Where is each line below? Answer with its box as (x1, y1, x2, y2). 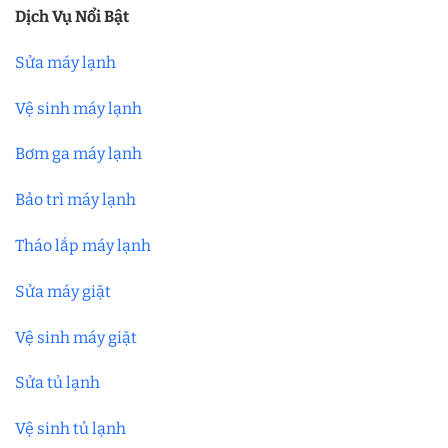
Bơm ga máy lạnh (15, 144, 142, 164)
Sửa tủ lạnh (15, 373, 100, 393)
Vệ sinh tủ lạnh (15, 419, 126, 439)
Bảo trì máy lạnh (15, 190, 136, 210)
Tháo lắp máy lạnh (15, 235, 151, 255)
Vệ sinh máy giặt (15, 327, 137, 347)
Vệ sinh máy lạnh (15, 98, 142, 118)
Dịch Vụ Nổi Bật (15, 6, 129, 26)
